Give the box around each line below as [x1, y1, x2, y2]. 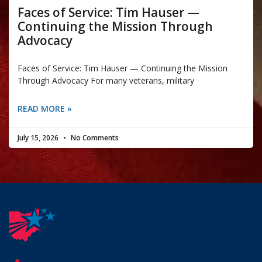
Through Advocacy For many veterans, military [18, 74, 194, 86]
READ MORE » [18, 102, 72, 114]
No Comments [69, 132, 119, 143]
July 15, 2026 [18, 132, 60, 143]
